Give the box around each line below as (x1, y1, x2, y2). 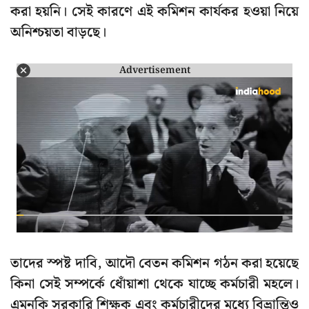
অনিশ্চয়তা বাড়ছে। (10, 21, 106, 44)
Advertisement (119, 62, 190, 78)
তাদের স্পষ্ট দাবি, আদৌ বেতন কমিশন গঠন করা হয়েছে (10, 252, 299, 275)
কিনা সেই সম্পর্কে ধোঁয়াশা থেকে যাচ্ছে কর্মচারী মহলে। (10, 273, 299, 296)
